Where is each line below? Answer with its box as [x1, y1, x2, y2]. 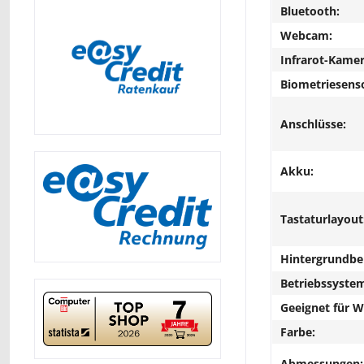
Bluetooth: [280, 3, 340, 19]
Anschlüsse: [280, 116, 346, 132]
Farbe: [280, 324, 315, 340]
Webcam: [280, 28, 332, 43]
